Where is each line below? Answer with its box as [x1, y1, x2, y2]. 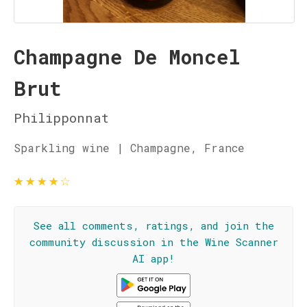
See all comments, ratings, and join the [33, 219, 274, 232]
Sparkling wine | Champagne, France [14, 140, 245, 155]
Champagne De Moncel [14, 44, 241, 70]
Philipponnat [14, 109, 109, 126]
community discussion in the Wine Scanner [29, 235, 278, 249]
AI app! [132, 251, 175, 265]
